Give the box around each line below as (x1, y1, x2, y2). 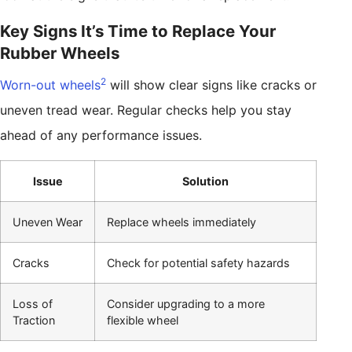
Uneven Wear (13, 215, 82, 229)
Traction (13, 313, 55, 328)
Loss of (13, 297, 53, 311)
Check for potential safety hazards (107, 256, 290, 270)
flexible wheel (107, 313, 178, 328)
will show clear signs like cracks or (106, 77, 317, 93)
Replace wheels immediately (107, 215, 256, 229)
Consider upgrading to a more (107, 297, 265, 311)
